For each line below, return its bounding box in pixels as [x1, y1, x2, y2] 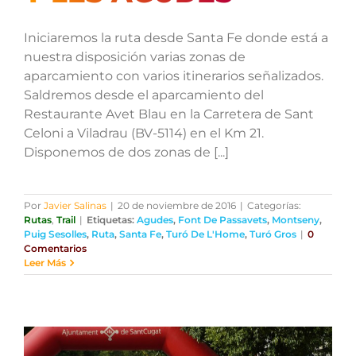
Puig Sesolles [23, 228, 87, 241]
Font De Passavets [177, 214, 267, 226]
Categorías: [246, 199, 301, 212]
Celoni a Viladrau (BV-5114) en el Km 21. [23, 126, 264, 141]
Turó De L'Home [165, 228, 245, 241]
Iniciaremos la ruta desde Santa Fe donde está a [23, 30, 328, 46]
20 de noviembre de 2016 [117, 199, 236, 212]
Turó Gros [249, 228, 296, 241]
